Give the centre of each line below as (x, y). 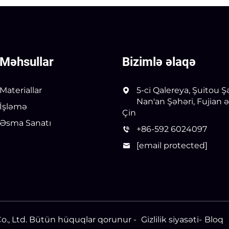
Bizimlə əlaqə (159, 62)
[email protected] (172, 145)
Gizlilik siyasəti (170, 219)
